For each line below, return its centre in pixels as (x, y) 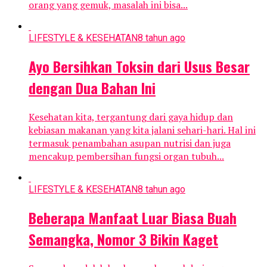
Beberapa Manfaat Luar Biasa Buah (133, 217)
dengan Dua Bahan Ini (92, 88)
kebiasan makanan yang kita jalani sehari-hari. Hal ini (142, 130)
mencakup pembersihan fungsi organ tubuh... (126, 156)
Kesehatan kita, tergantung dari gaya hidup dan (131, 117)
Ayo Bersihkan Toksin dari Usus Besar (139, 66)
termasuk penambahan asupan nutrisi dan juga (130, 143)
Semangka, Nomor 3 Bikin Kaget (123, 239)
